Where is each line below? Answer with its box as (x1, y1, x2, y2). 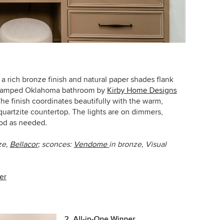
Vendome (74, 139, 109, 149)
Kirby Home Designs (107, 85, 177, 95)
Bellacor (10, 139, 38, 149)
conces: (45, 139, 74, 149)
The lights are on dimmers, (72, 107, 163, 117)
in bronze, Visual (109, 139, 166, 149)
